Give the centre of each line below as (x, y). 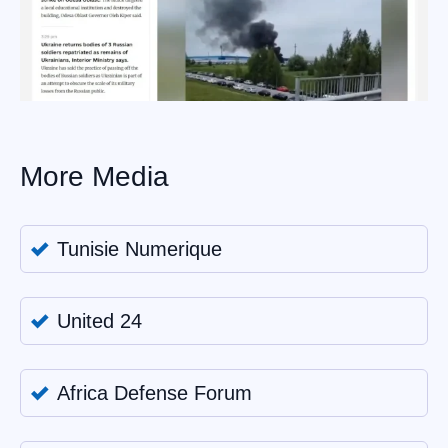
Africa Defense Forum (154, 393)
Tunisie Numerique (139, 249)
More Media (94, 177)
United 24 (99, 321)
